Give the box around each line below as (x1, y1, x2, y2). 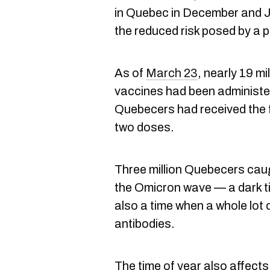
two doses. (115, 121, 174, 134)
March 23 (146, 66, 198, 80)
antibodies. (115, 217, 175, 230)
